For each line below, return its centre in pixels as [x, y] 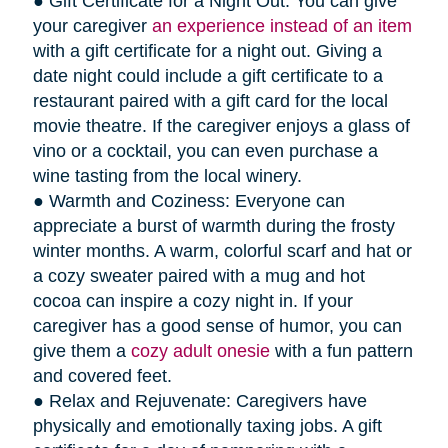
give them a [81, 350]
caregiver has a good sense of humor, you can [217, 325]
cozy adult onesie [200, 350]
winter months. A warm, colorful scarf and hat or [222, 250]
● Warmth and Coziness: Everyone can [188, 200]
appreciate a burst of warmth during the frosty [213, 225]
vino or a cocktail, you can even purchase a [205, 150]
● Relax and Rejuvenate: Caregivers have [199, 400]
